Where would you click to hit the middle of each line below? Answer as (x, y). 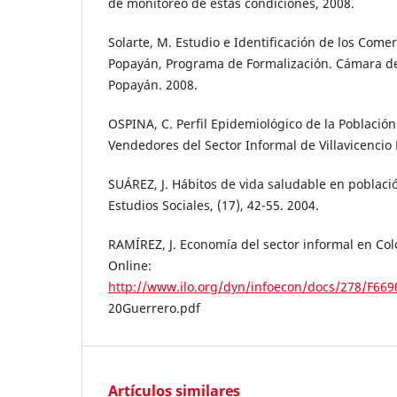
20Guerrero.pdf (154, 308)
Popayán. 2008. (153, 85)
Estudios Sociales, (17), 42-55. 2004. (214, 206)
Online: (130, 266)
